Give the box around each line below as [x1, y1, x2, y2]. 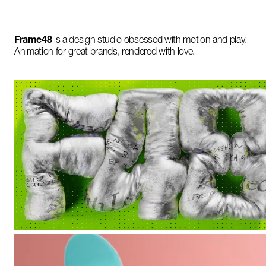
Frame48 [14, 36, 52, 46]
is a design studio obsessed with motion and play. [53, 36, 247, 46]
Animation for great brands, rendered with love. [14, 48, 195, 58]
